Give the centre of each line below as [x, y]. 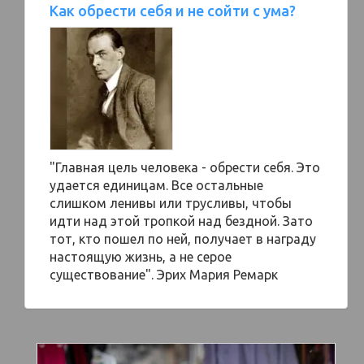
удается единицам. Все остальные [156, 185]
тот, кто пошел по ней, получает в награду [183, 239]
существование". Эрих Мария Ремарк [164, 275]
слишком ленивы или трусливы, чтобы [171, 203]
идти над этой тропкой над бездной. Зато [181, 221]
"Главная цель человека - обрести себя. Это [185, 167]
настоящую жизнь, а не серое [141, 257]
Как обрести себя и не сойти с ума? [173, 11]
